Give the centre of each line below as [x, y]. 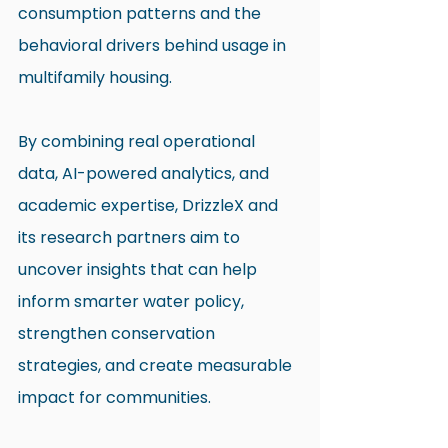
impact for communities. [114, 397]
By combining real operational [138, 141]
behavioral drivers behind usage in [154, 45]
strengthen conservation [118, 333]
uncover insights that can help [139, 269]
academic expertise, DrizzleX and [150, 205]
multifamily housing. [95, 77]
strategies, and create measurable [157, 365]
